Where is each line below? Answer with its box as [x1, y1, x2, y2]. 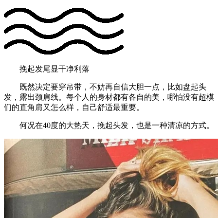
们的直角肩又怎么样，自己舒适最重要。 [4, 103, 144, 111]
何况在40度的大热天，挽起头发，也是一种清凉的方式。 [4, 121, 214, 129]
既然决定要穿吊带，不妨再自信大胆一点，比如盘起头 [4, 82, 206, 91]
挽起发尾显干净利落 [4, 64, 90, 73]
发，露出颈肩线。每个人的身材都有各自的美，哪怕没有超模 [4, 92, 214, 101]
